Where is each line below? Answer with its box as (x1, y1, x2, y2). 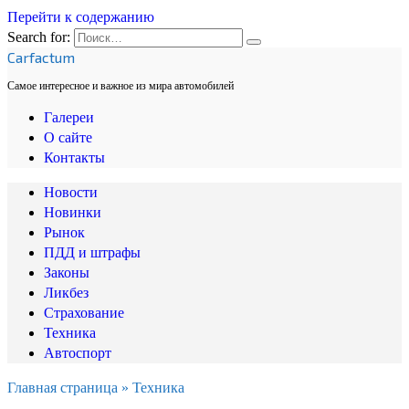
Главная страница (7, 380, 118, 395)
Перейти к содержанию (7, 9, 154, 25)
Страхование (44, 305, 124, 320)
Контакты (44, 150, 105, 165)
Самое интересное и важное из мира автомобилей (7, 79, 234, 92)
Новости (44, 184, 98, 200)
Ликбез (44, 285, 89, 300)
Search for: (7, 29, 70, 45)
